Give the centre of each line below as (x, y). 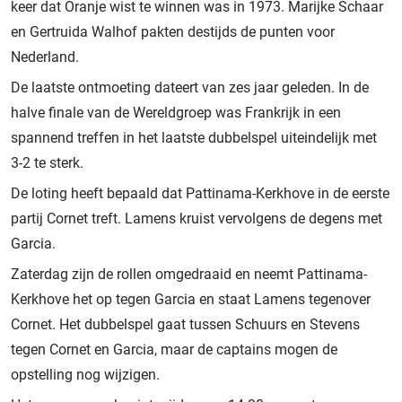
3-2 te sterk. (47, 162)
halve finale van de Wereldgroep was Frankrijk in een (176, 112)
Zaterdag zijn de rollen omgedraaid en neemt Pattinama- (189, 274)
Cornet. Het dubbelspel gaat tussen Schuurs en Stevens (185, 324)
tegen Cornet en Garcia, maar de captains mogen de (174, 349)
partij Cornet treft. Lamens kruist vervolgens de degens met (197, 218)
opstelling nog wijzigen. (85, 374)
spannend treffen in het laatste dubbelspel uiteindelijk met (194, 137)
